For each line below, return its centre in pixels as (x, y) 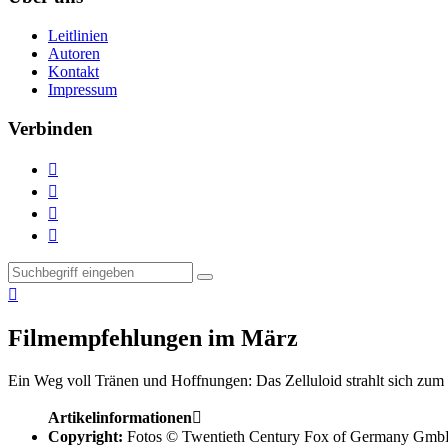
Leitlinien (78, 35)
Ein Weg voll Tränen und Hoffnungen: (130, 381)
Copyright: (85, 437)
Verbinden (50, 128)
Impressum (82, 89)
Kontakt (73, 71)
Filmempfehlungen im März (153, 338)
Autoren (74, 53)
